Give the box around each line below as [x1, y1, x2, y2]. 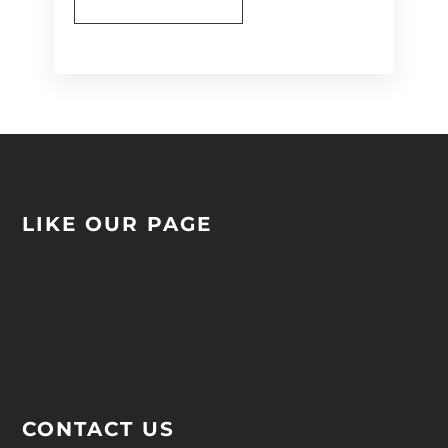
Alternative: [73, 50, 177, 69]
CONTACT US [22, 417, 176, 442]
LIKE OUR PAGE [22, 212, 213, 237]
